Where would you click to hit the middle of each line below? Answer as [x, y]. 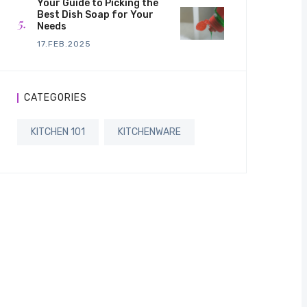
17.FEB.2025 [64, 44]
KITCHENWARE [149, 132]
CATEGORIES [56, 98]
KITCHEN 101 [58, 132]
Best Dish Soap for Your [95, 15]
